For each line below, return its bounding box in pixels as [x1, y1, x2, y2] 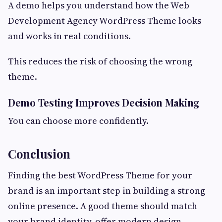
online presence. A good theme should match [8, 199, 197, 212]
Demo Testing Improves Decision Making [8, 95, 200, 109]
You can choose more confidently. [8, 114, 149, 127]
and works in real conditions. [8, 29, 131, 42]
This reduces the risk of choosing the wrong [8, 55, 192, 67]
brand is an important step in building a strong [8, 184, 205, 197]
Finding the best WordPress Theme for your [8, 168, 192, 181]
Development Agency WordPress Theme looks [8, 14, 201, 27]
